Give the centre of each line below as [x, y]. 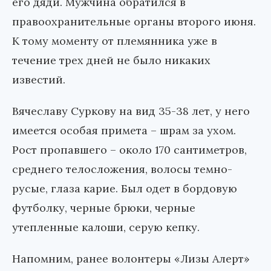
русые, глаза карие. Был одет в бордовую [125, 189]
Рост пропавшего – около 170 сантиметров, [129, 150]
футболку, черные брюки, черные [104, 208]
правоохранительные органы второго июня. [134, 22]
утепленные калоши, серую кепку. [106, 227]
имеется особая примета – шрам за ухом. [124, 131]
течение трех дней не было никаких [111, 60]
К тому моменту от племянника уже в [115, 41]
